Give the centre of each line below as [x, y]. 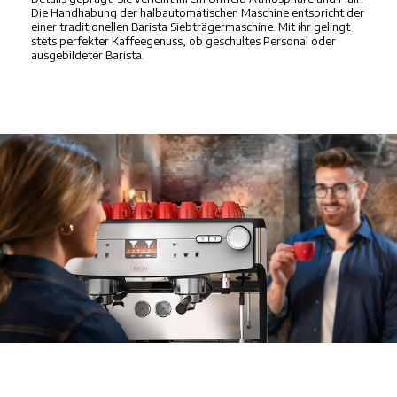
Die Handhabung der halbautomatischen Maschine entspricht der [198, 12]
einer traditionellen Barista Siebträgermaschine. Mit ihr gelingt [191, 26]
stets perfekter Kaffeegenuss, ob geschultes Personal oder [183, 40]
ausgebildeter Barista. [88, 54]
